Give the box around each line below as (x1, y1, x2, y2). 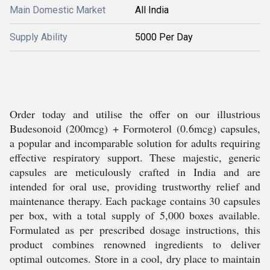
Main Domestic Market (10, 4, 105, 16)
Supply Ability (10, 31, 67, 43)
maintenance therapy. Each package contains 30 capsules (10, 193, 260, 208)
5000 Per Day (135, 31, 193, 43)
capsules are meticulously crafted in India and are (10, 165, 260, 179)
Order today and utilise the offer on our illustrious (10, 107, 260, 121)
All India (135, 4, 169, 16)
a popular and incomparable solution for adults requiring (10, 136, 260, 150)
